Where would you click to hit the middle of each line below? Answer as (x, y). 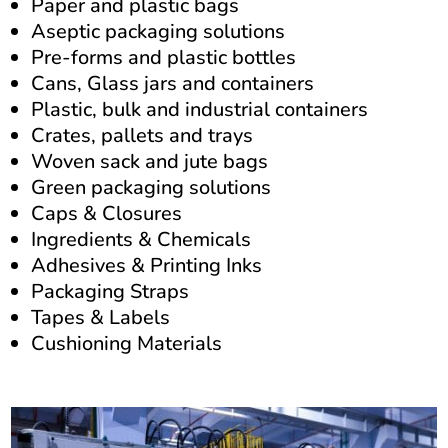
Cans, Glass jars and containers (173, 83)
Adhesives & (91, 265)
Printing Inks (206, 265)
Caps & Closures (107, 213)
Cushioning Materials (127, 343)
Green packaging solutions (151, 187)
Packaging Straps (110, 291)
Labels (142, 317)
